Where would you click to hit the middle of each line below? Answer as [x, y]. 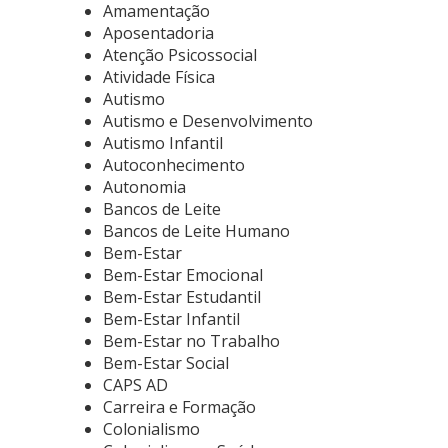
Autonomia [144, 187]
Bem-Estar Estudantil [182, 297]
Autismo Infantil [163, 143]
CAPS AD [135, 385]
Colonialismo [151, 429]
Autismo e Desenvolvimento [208, 121]
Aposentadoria [158, 33]
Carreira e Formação [179, 407]
